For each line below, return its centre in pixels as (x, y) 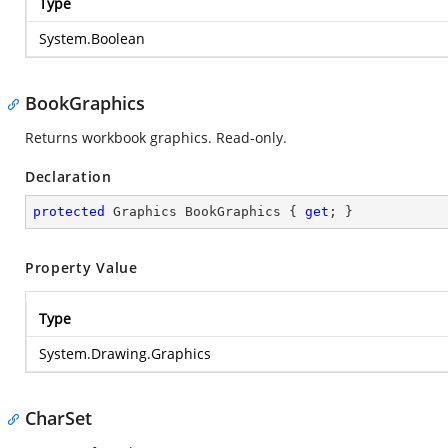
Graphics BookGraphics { (205, 211)
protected (69, 211)
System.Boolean (92, 38)
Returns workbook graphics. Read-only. (156, 137)
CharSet (58, 418)
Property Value (81, 267)
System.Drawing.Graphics (125, 353)
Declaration (68, 176)
